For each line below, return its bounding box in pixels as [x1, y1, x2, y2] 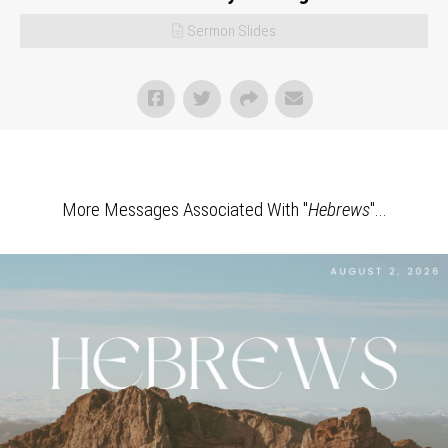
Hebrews [307, 198, 370, 221]
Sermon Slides [187, 22, 276, 40]
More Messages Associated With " [61, 198, 308, 221]
